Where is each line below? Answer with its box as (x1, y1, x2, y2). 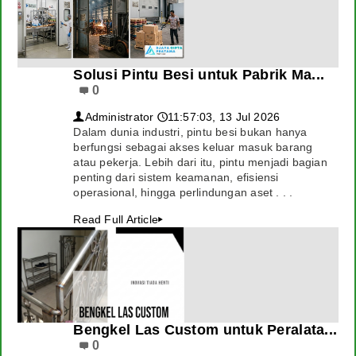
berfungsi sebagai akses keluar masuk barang (73, 141, 313, 153)
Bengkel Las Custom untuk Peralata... (73, 322, 338, 338)
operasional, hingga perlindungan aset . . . (73, 186, 293, 199)
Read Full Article (73, 213, 158, 226)
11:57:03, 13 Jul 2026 (167, 110, 281, 123)
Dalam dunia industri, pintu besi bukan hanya (73, 126, 308, 138)
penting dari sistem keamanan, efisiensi (73, 171, 279, 184)
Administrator (84, 110, 154, 123)
